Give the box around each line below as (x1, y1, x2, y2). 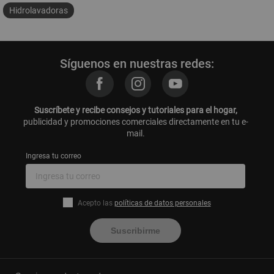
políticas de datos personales (114, 198, 211, 207)
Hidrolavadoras (9, 6, 68, 15)
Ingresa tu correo (26, 152, 82, 160)
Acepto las (77, 198, 114, 207)
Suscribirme (111, 226, 161, 235)
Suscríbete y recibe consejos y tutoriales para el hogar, (34, 105, 237, 115)
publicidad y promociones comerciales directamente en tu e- (23, 117, 248, 127)
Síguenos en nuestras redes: (60, 56, 214, 71)
